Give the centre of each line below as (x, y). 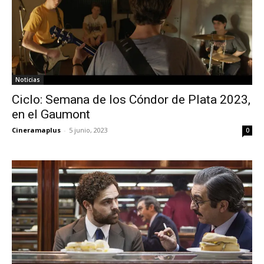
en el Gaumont (51, 115)
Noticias (28, 80)
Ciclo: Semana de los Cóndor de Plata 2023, (131, 100)
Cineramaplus (36, 130)
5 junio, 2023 (88, 130)
